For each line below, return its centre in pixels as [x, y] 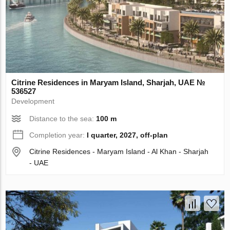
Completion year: [58, 135]
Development [33, 101]
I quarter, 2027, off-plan [128, 135]
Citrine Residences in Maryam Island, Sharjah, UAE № [109, 82]
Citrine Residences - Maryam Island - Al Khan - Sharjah [119, 151]
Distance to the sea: [63, 118]
